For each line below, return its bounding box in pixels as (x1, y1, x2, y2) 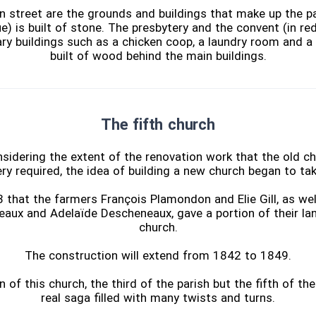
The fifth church (101, 116, 215, 134)
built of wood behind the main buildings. (49, 49, 267, 63)
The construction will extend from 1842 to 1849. (25, 248, 291, 263)
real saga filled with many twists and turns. (41, 291, 275, 305)
